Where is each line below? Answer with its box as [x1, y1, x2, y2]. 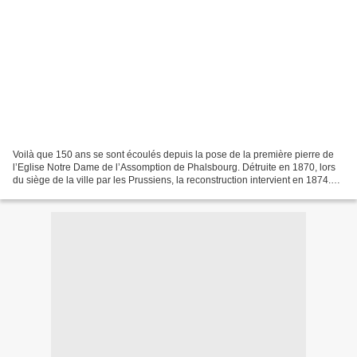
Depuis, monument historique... [13, 186, 147, 198]
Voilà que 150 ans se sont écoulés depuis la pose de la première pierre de [13, 148, 334, 160]
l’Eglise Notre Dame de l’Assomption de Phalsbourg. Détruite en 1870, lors [13, 161, 335, 173]
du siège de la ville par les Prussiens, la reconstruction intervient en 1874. [13, 174, 331, 186]
